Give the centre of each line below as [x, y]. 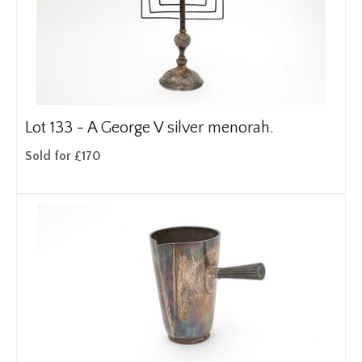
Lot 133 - [56, 128]
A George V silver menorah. [181, 128]
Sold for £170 [63, 156]
